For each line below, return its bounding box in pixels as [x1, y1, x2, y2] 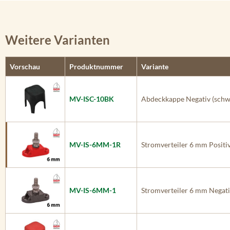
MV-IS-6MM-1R [69, 140, 121, 149]
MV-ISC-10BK [69, 94, 114, 103]
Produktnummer [69, 62, 123, 71]
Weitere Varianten [5, 32, 110, 47]
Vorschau [10, 62, 40, 71]
